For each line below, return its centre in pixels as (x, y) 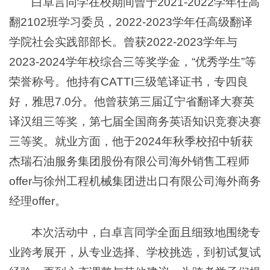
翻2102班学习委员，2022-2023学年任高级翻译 (131, 22)
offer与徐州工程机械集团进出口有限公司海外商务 (135, 181)
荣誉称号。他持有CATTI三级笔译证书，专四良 (129, 82)
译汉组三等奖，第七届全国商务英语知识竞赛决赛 (135, 122)
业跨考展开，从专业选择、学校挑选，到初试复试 (135, 252)
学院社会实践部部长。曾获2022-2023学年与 (123, 42)
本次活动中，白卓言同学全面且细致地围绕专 (146, 232)
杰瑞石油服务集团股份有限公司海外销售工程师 (129, 162)
